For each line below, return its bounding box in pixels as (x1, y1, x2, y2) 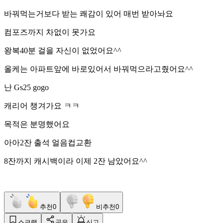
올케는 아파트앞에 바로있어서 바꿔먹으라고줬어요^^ (4, 64, 193, 73)
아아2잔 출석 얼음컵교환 (4, 138, 92, 147)
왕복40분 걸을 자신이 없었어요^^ (4, 46, 121, 55)
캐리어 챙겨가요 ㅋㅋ (4, 101, 80, 110)
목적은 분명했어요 (4, 119, 70, 128)
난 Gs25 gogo (4, 83, 49, 92)
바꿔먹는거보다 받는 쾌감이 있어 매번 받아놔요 (4, 9, 173, 18)
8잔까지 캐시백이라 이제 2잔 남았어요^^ (4, 156, 147, 165)
